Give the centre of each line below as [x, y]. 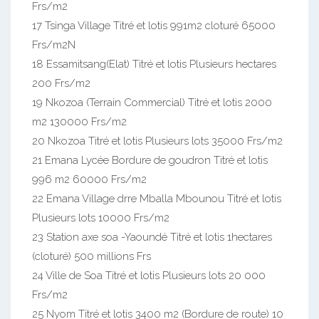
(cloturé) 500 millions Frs [91, 256]
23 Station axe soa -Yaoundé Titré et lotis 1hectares [152, 237]
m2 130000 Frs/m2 [79, 121]
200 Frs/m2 [61, 83]
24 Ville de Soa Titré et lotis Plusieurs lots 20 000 [149, 275]
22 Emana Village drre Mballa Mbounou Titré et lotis [157, 198]
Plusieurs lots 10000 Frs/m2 [101, 218]
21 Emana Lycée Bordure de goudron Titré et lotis [150, 160]
